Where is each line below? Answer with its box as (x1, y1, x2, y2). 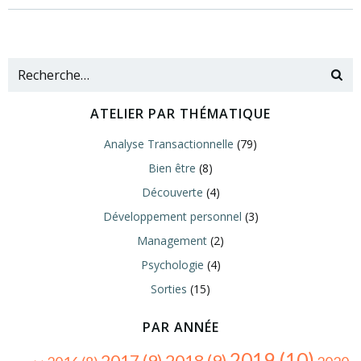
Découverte (141, 185, 203, 200)
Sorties (151, 281, 187, 297)
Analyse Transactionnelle (104, 136, 234, 151)
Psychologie (140, 257, 204, 272)
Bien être (148, 160, 196, 176)
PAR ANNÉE (142, 318, 219, 336)
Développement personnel (102, 209, 242, 224)
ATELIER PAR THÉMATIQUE (90, 105, 271, 122)
